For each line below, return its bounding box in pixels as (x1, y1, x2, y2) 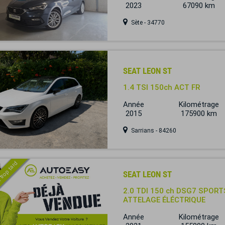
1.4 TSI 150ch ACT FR (123, 83, 200, 92)
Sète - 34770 (129, 19, 165, 26)
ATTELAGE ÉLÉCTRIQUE (123, 195, 205, 204)
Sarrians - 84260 (129, 127, 176, 134)
